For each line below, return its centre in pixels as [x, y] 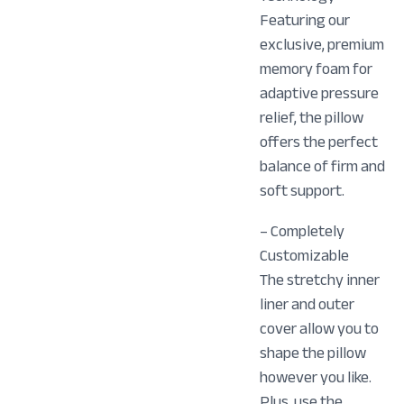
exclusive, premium [322, 45]
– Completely [303, 231]
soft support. [303, 191]
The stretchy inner [320, 280]
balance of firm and [323, 166]
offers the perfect [319, 142]
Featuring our [305, 20]
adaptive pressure [320, 93]
